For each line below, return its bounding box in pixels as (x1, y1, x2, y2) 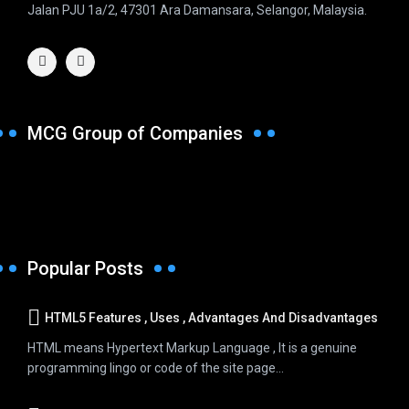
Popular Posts (27, 257, 143, 279)
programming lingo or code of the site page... (27, 360, 284, 375)
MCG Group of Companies (27, 121, 243, 144)
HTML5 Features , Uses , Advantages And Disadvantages (45, 309, 378, 325)
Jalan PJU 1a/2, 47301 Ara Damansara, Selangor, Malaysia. (27, 2, 367, 17)
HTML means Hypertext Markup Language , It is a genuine (27, 340, 357, 355)
